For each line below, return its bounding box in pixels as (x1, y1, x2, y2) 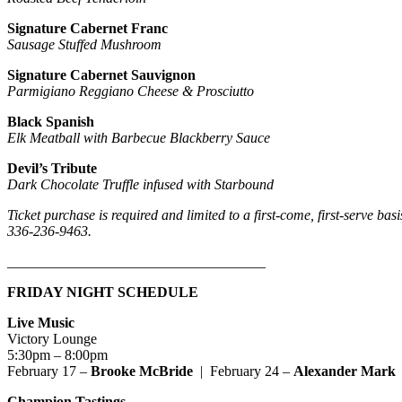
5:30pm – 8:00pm (7, 347, 108, 363)
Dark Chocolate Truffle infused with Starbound (7, 177, 274, 193)
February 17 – (7, 363, 91, 380)
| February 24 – (197, 363, 293, 380)
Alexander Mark (293, 363, 396, 380)
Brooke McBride (91, 363, 197, 380)
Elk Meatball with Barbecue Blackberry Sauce (7, 130, 270, 146)
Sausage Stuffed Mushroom (7, 37, 162, 53)
